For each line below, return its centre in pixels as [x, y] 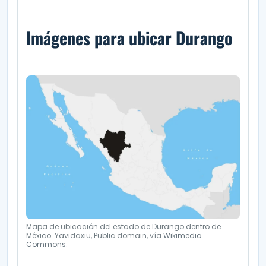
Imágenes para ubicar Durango [129, 37]
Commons [46, 245]
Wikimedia [182, 236]
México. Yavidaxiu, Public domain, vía [94, 236]
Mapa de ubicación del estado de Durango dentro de [123, 227]
